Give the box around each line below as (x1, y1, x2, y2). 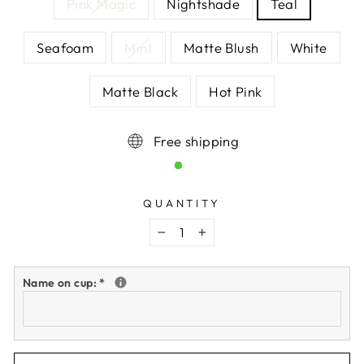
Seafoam (37, 38, 94, 56)
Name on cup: (23, 275, 100, 290)
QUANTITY (142, 196, 222, 210)
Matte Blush (183, 38, 259, 56)
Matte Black (102, 82, 179, 100)
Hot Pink (209, 82, 262, 100)
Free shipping (153, 132, 240, 149)
